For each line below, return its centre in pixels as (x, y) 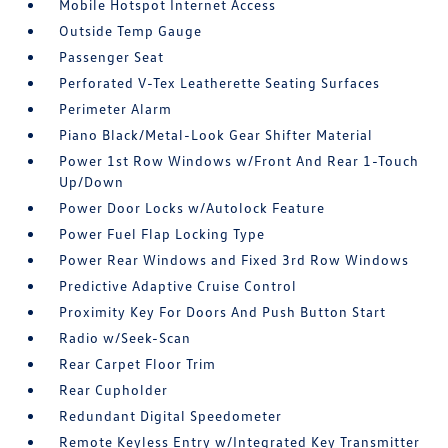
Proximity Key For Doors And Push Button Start (223, 311)
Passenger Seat (112, 56)
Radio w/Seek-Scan (125, 337)
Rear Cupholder (114, 389)
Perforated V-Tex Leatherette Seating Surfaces (220, 82)
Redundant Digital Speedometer (171, 415)
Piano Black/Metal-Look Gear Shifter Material (216, 134)
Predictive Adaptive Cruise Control (178, 285)
